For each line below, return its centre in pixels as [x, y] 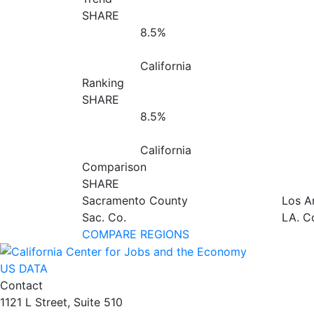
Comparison [114, 166]
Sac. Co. [104, 217]
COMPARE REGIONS [136, 234]
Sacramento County [135, 200]
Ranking [103, 82]
